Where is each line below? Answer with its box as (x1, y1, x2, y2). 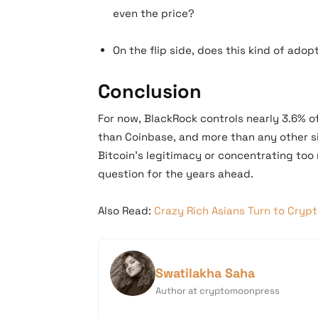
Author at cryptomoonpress (155, 285, 280, 297)
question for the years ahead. (98, 167, 253, 180)
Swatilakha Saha (155, 265, 255, 281)
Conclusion (98, 79, 202, 104)
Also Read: (98, 204, 154, 217)
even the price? (113, 6, 194, 20)
